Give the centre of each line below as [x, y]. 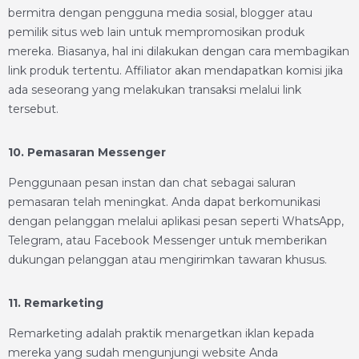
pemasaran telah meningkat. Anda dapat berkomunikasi [164, 202]
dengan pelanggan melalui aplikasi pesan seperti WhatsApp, [176, 221]
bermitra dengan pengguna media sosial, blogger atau [160, 13]
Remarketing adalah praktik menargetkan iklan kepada [161, 333]
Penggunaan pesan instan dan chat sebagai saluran [152, 183]
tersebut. [33, 109]
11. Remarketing [56, 303]
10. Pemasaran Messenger [87, 152]
